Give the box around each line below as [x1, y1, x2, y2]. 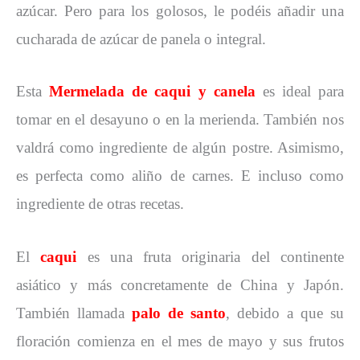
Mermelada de [42, 83, 155, 100]
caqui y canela [154, 83, 256, 100]
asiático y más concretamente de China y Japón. [16, 276, 344, 293]
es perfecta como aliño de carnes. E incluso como [16, 167, 344, 185]
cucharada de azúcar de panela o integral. [16, 30, 266, 47]
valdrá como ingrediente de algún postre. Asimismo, [16, 139, 344, 157]
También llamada [16, 304, 132, 321]
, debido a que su [226, 304, 344, 321]
